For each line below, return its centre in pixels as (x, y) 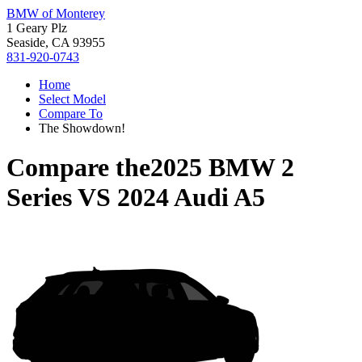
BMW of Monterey (56, 13)
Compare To (71, 114)
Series (39, 198)
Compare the (78, 168)
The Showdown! (82, 128)
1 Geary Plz (37, 28)
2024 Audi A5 (191, 198)
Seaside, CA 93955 (56, 42)
